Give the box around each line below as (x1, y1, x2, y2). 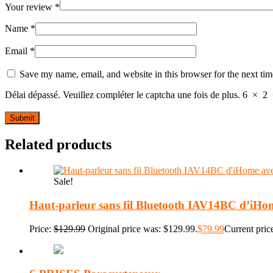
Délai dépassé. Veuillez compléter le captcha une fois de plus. (5, 90, 240, 101)
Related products (5, 136, 112, 153)
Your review (5, 2, 55, 13)
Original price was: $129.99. (88, 223, 197, 234)
